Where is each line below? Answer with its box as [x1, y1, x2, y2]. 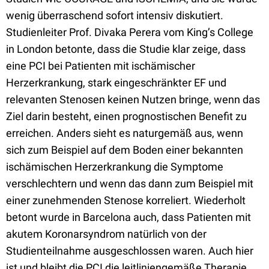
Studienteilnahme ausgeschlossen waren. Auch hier [6, 244, 253, 257]
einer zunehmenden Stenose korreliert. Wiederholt [6, 194, 246, 207]
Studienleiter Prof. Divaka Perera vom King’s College [6, 26, 253, 38]
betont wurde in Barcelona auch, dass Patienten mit [6, 211, 251, 223]
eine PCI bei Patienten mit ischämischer [6, 59, 195, 72]
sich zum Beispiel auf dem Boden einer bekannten [6, 144, 243, 156]
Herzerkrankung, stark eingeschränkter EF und [6, 76, 226, 89]
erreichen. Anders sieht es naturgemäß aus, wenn [6, 127, 243, 139]
